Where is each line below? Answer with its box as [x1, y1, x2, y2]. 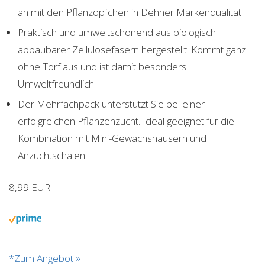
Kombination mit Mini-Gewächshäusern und [18, 131, 206, 146]
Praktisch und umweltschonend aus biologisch [18, 25, 216, 40]
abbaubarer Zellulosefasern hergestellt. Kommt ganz [18, 43, 246, 57]
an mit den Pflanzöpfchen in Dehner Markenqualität [18, 5, 241, 20]
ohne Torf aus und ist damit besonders [18, 60, 186, 74]
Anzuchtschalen [18, 148, 85, 163]
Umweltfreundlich [18, 77, 94, 91]
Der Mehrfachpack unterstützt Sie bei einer [18, 97, 205, 111]
